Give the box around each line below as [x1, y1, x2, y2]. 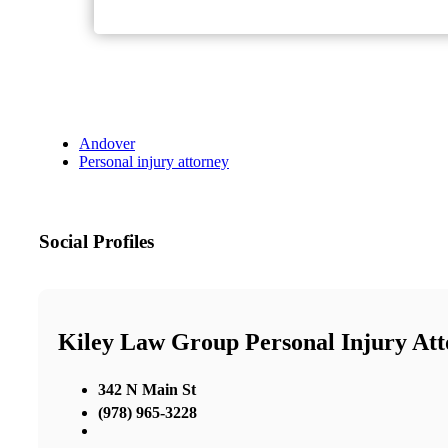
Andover [79, 135, 135, 153]
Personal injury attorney [79, 153, 229, 171]
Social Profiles [39, 231, 154, 253]
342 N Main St [98, 380, 196, 398]
